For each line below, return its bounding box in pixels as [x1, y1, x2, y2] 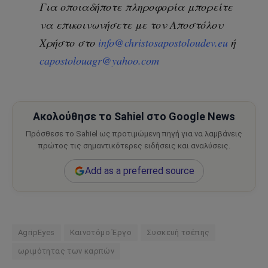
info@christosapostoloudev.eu [98, 35, 229, 50]
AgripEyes [18, 228, 55, 237]
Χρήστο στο [39, 35, 99, 50]
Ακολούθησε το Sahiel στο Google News [33, 110, 235, 123]
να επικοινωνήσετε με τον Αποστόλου [39, 17, 224, 32]
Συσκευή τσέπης [146, 228, 210, 237]
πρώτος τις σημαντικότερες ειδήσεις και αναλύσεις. [38, 141, 230, 151]
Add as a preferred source [84, 165, 194, 177]
